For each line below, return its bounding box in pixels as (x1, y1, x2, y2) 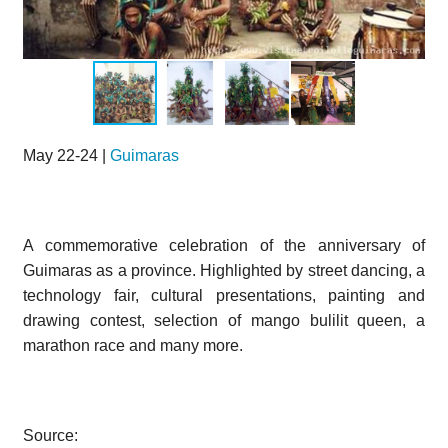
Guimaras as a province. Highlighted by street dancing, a (23, 261, 425, 279)
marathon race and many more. (23, 336, 243, 354)
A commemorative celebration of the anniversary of (23, 236, 425, 254)
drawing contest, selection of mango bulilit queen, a (23, 311, 425, 329)
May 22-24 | (23, 146, 110, 164)
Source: (23, 426, 78, 444)
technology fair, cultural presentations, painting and (23, 286, 425, 304)
